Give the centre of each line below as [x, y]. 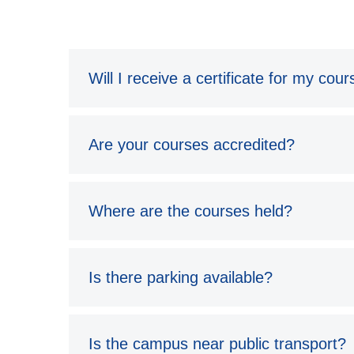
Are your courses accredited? [192, 145]
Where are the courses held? [190, 211]
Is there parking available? [181, 278]
